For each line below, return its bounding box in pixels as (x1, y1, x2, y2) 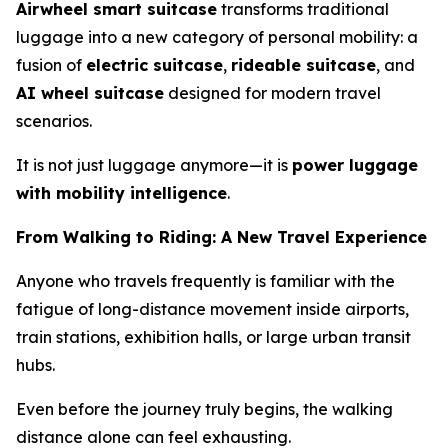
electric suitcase (86, 55, 223, 76)
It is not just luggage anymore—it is (16, 155, 292, 176)
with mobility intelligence (16, 183, 227, 204)
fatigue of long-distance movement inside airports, (16, 299, 409, 320)
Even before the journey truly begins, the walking (16, 399, 393, 420)
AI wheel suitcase (16, 83, 164, 104)
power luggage (292, 155, 418, 176)
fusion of (16, 55, 86, 76)
